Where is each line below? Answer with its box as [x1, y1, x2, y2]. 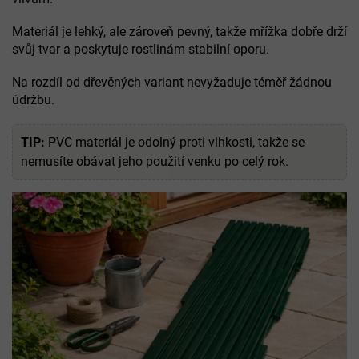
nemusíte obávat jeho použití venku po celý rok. [21, 153, 288, 169]
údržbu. [12, 91, 54, 107]
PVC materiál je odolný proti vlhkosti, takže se [45, 134, 305, 150]
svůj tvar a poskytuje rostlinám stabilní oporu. [12, 41, 269, 57]
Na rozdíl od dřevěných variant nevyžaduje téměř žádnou [12, 74, 332, 90]
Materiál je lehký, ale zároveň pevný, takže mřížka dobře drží [12, 23, 347, 39]
